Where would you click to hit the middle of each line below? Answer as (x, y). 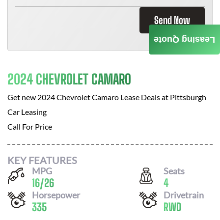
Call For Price (30, 126)
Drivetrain (184, 195)
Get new (22, 97)
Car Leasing (27, 112)
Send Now (172, 20)
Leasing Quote (184, 40)
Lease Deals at (144, 97)
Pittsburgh (188, 97)
